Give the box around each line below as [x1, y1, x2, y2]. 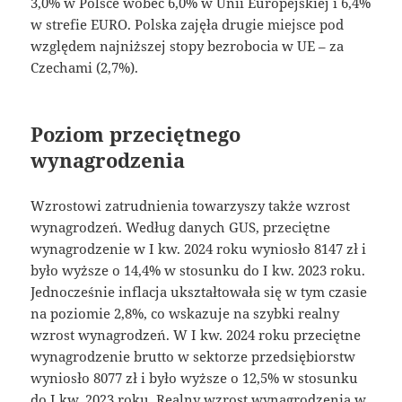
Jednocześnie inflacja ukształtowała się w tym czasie [31, 282, 368, 301]
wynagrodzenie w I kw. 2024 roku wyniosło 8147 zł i [31, 239, 367, 258]
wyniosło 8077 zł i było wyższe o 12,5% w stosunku [31, 368, 359, 387]
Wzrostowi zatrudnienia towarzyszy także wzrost [31, 196, 351, 214]
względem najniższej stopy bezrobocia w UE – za [31, 36, 345, 55]
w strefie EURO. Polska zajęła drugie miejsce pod [31, 14, 345, 33]
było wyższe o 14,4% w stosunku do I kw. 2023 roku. [31, 260, 366, 279]
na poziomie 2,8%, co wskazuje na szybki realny [31, 303, 340, 322]
